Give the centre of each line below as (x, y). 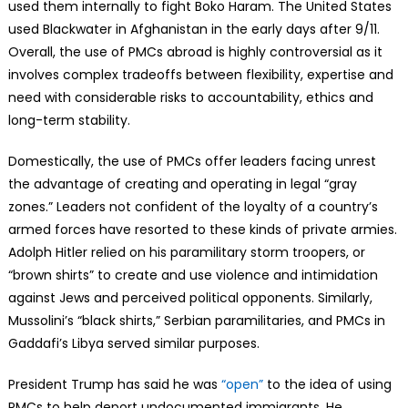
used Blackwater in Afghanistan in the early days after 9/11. (194, 29)
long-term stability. (69, 120)
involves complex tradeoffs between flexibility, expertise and (200, 74)
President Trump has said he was (114, 384)
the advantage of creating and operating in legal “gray (182, 184)
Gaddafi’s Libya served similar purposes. (133, 343)
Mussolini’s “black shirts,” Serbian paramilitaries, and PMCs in (196, 320)
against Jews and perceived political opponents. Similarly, (190, 297)
